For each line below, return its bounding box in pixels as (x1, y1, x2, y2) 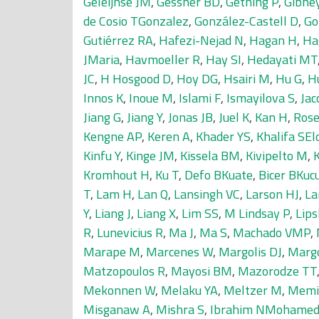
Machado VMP (233, 223, 310, 242)
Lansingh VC (174, 184, 240, 204)
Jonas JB (168, 108, 213, 127)
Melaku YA (161, 281, 218, 300)
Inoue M (129, 88, 173, 108)
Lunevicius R (97, 223, 163, 242)
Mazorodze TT (238, 261, 317, 281)
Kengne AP (83, 127, 142, 146)
